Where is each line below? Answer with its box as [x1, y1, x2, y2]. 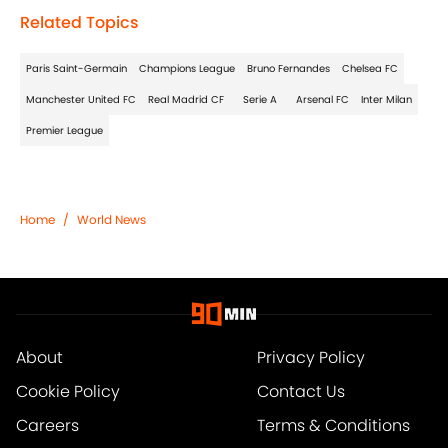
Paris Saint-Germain [26, 61, 127, 77]
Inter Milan [361, 92, 412, 108]
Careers [16, 414, 79, 438]
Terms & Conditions [256, 414, 410, 438]
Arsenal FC [296, 92, 349, 108]
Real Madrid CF [148, 92, 224, 108]
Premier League [26, 123, 103, 139]
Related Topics [20, 11, 139, 35]
